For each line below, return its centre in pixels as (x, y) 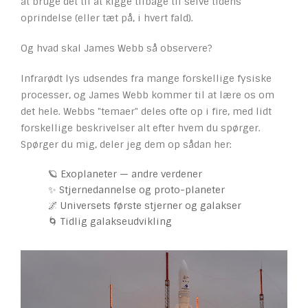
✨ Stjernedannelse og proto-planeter (136, 190)
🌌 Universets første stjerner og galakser (145, 206)
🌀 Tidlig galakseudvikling (110, 221)
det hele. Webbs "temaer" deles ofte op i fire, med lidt (146, 111)
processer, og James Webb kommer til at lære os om (147, 95)
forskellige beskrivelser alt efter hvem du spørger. (141, 128)
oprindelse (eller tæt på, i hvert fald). (107, 18)
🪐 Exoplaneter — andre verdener (125, 174)
